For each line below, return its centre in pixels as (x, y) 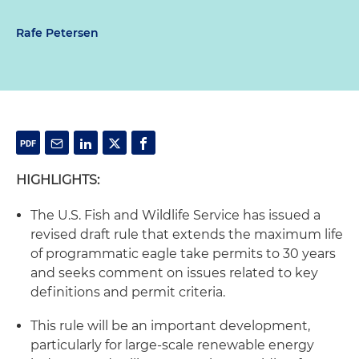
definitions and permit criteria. (128, 292)
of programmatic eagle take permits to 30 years (183, 254)
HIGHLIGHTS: (58, 180)
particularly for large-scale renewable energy (172, 345)
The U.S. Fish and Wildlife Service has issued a (175, 215)
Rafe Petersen (57, 33)
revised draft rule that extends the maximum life (187, 234)
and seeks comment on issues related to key (174, 273)
